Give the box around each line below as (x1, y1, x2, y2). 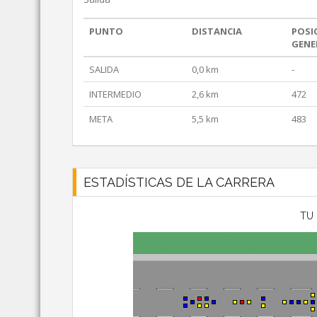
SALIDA (89, 63, 119, 76)
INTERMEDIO (89, 88, 142, 101)
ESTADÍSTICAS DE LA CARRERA (83, 175, 275, 190)
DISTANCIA (192, 25, 242, 38)
